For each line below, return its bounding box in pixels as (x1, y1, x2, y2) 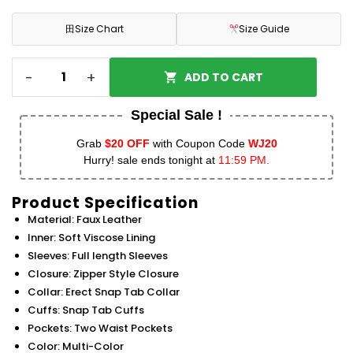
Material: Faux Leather (28, 212, 142, 228)
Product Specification (12, 192, 199, 214)
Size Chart (74, 22, 124, 36)
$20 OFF (104, 137, 150, 150)
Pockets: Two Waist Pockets (28, 321, 173, 336)
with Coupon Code (149, 137, 248, 150)
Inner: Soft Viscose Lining (28, 230, 155, 246)
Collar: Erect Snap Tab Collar (28, 284, 180, 300)
